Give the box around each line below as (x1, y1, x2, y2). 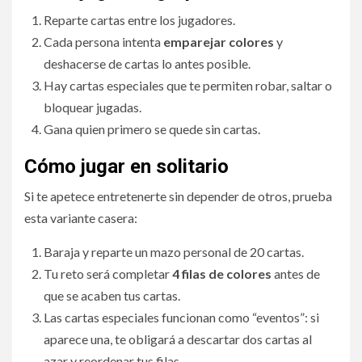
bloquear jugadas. (44, 99, 141, 115)
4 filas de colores (172, 265, 271, 281)
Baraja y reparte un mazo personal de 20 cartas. (44, 243, 304, 259)
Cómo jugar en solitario (24, 154, 229, 178)
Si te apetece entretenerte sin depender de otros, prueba (24, 187, 332, 204)
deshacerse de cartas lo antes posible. (44, 55, 250, 71)
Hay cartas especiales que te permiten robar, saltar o (44, 77, 332, 93)
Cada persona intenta (44, 33, 163, 49)
